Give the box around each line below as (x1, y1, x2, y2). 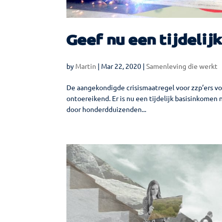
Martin (75, 61, 97, 70)
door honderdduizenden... (66, 104, 147, 113)
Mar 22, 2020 (101, 61, 142, 70)
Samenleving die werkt (146, 61, 218, 70)
